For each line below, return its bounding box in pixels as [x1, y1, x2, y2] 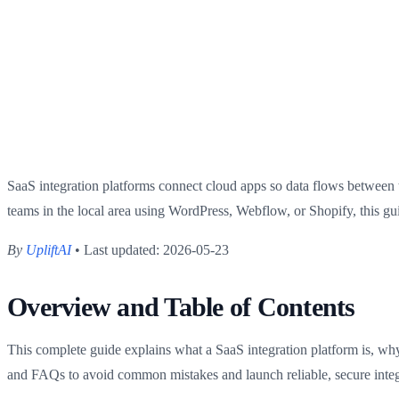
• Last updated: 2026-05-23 [71, 241, 229, 257]
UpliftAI [26, 241, 71, 257]
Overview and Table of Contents [7, 291, 355, 322]
